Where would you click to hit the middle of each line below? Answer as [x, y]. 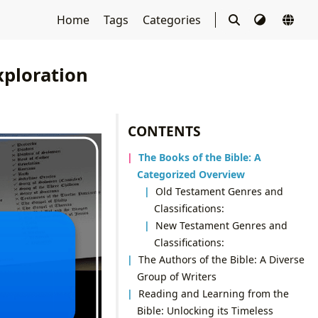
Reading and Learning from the [214, 293]
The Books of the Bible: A [200, 157]
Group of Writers [176, 276]
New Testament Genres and [222, 225]
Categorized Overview [191, 174]
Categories [173, 20]
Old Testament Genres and [220, 191]
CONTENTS [165, 131]
